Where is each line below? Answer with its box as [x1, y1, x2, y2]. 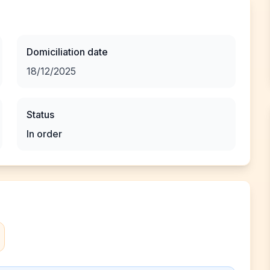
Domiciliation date [27, 46, 108, 58]
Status [27, 108, 54, 121]
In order [27, 128, 62, 140]
